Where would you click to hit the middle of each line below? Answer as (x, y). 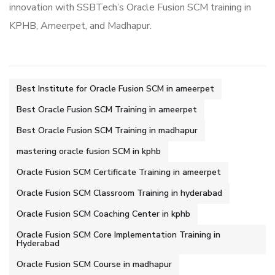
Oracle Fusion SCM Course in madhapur (94, 264)
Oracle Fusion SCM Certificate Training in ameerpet (119, 172)
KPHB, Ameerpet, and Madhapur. (80, 26)
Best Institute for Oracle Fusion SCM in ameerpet (115, 89)
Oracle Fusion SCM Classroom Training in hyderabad (119, 193)
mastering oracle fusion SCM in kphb (89, 151)
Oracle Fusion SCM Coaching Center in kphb (103, 214)
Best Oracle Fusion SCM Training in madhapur (107, 130)
